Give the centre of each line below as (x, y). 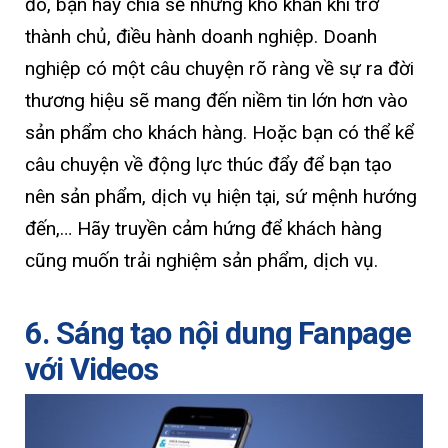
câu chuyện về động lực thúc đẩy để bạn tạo (208, 165)
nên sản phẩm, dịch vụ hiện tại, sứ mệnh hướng (221, 197)
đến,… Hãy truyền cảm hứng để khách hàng (203, 229)
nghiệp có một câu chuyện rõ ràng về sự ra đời (219, 69)
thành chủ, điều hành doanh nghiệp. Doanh (201, 37)
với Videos (95, 369)
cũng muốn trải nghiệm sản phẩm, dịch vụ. (201, 261)
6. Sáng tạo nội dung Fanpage (218, 333)
